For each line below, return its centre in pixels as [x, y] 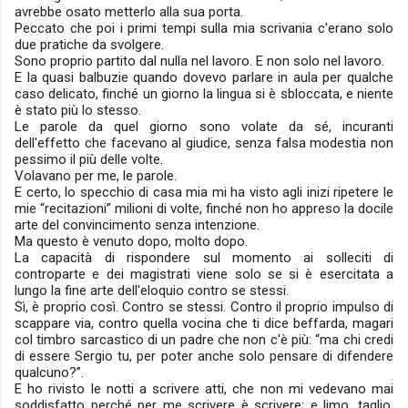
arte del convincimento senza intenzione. [137, 225]
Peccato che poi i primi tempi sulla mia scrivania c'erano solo [204, 28]
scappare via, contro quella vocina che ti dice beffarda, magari [204, 323]
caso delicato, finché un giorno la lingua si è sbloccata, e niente [204, 94]
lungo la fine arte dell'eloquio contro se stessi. [152, 291]
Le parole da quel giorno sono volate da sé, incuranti [204, 127]
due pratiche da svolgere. [89, 45]
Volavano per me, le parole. [96, 176]
